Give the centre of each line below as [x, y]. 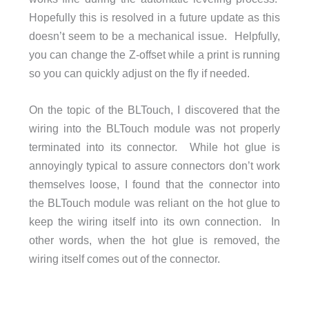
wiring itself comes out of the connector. [124, 259]
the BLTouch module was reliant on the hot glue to [154, 203]
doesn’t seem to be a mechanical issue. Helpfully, [154, 36]
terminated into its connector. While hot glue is [154, 147]
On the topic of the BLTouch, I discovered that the [154, 110]
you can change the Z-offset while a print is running [154, 54]
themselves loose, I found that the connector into [154, 185]
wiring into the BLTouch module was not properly [154, 129]
